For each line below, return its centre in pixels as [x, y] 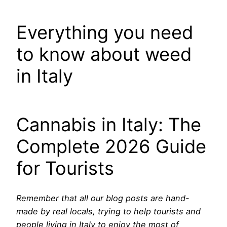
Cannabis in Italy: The [109, 124]
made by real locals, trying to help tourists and [108, 211]
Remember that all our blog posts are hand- [103, 198]
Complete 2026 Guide [111, 146]
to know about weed [104, 54]
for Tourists [65, 168]
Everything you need [105, 32]
